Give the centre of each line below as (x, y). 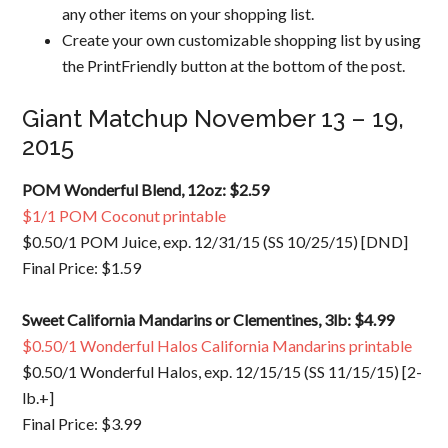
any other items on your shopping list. (188, 13)
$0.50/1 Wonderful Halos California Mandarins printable (217, 345)
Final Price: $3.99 (82, 423)
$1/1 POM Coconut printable (124, 215)
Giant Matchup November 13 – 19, (213, 118)
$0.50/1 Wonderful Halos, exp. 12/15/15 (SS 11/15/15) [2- (222, 371)
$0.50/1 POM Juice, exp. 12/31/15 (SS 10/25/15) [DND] (215, 241)
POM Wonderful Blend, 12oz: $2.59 (146, 189)
